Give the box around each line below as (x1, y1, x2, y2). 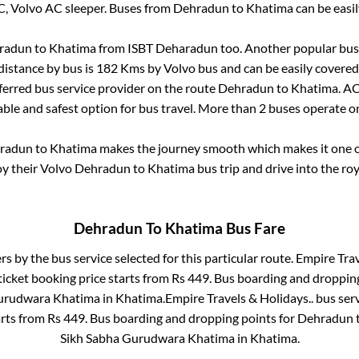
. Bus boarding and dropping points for (84, 310, 297, 326)
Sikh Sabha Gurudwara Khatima (59, 330, 235, 346)
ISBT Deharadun (127, 39, 218, 55)
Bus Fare (223, 220, 285, 238)
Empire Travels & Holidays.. (164, 290, 313, 306)
